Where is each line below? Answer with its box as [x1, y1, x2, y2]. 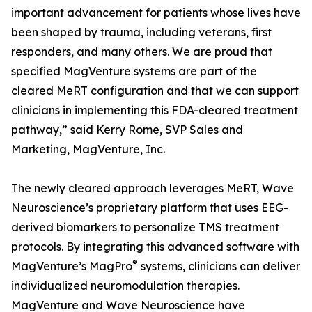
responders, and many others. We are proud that [11, 45, 272, 58]
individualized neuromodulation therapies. [11, 279, 240, 292]
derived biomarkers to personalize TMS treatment [11, 220, 279, 234]
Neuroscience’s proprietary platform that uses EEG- [11, 201, 288, 214]
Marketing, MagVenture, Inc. [11, 142, 165, 156]
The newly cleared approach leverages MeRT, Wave [11, 181, 294, 195]
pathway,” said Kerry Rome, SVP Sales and [11, 123, 243, 136]
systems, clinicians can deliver [138, 259, 300, 273]
